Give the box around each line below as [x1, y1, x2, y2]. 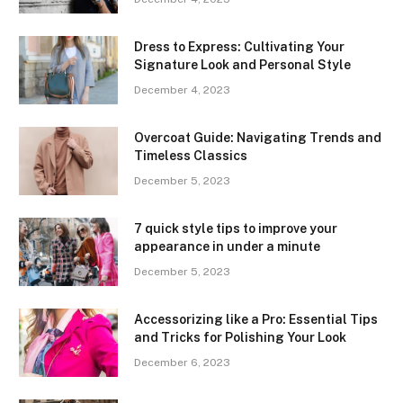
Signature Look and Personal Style [134, 58, 351, 73]
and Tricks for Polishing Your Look [134, 330, 346, 345]
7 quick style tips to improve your [134, 221, 337, 237]
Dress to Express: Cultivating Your [134, 40, 345, 55]
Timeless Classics [134, 148, 247, 164]
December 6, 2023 [134, 356, 230, 370]
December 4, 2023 [134, 84, 230, 97]
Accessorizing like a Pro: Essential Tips [134, 312, 378, 327]
